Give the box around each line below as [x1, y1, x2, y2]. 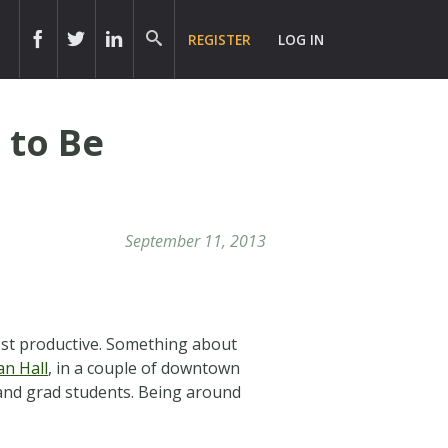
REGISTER [188, 30, 252, 49]
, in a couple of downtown [48, 356, 241, 379]
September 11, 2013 [124, 229, 266, 252]
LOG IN [278, 30, 325, 49]
